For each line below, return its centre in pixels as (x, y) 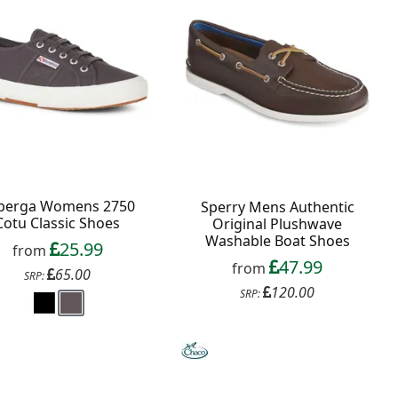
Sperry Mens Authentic (277, 207)
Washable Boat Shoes (277, 240)
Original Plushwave (278, 223)
